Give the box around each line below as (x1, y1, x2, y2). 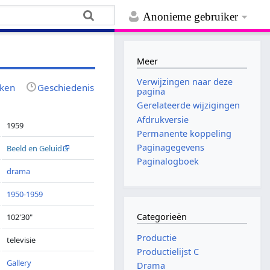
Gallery (7, 257, 32, 268)
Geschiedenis (37, 81, 95, 93)
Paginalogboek (137, 155, 199, 168)
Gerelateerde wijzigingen (137, 99, 240, 111)
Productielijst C (137, 246, 199, 258)
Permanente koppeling (137, 127, 232, 139)
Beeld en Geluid (7, 142, 63, 154)
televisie (7, 234, 36, 245)
